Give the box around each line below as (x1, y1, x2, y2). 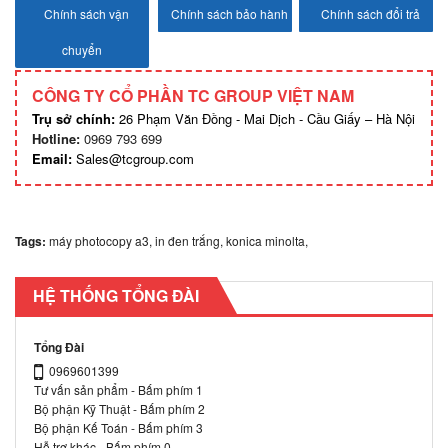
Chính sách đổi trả (312, 5, 421, 22)
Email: (32, 149, 72, 168)
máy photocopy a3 (49, 231, 149, 249)
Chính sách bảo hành (161, 5, 288, 22)
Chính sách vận (34, 5, 129, 22)
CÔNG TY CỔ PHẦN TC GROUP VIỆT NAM (32, 84, 354, 107)
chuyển (61, 41, 102, 58)
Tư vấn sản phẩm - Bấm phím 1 (34, 380, 203, 398)
